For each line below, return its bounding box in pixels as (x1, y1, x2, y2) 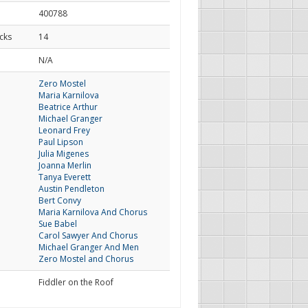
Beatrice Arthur (38, 101, 98, 113)
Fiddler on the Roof (38, 276, 113, 288)
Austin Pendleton (38, 183, 104, 195)
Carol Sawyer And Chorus (38, 230, 137, 241)
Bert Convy (38, 195, 81, 206)
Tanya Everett (38, 171, 91, 183)
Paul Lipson (38, 136, 83, 148)
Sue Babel (38, 218, 77, 230)
